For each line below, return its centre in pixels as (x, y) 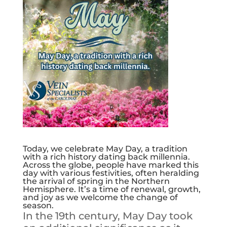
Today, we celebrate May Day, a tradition (105, 149)
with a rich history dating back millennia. (106, 157)
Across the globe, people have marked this (110, 165)
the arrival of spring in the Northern (96, 181)
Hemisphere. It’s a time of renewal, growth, (111, 190)
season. (38, 206)
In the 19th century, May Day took (107, 216)
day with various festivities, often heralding (111, 173)
